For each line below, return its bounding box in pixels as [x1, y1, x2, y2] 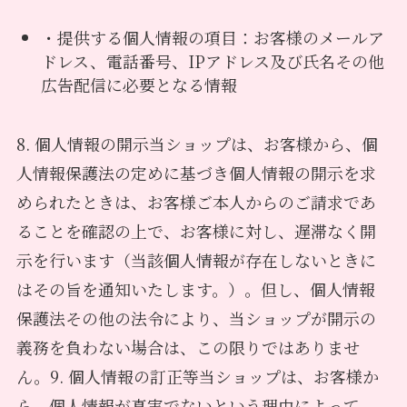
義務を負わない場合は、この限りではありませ [15, 334, 360, 359]
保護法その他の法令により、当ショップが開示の [15, 305, 376, 330]
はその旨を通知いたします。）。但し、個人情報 [15, 276, 375, 301]
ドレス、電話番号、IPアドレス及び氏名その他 [40, 49, 384, 74]
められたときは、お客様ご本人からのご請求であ [15, 189, 376, 213]
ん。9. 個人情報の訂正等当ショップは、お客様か [15, 363, 379, 388]
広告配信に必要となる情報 [40, 73, 237, 97]
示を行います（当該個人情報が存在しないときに [15, 247, 376, 272]
